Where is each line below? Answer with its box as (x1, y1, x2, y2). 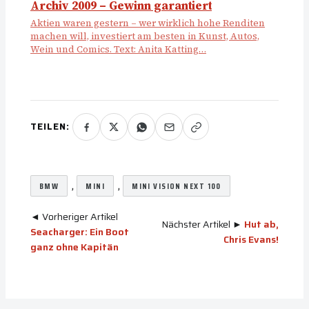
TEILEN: (30, 119, 70, 134)
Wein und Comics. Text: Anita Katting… (30, 43, 206, 57)
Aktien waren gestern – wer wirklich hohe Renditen (30, 17, 265, 30)
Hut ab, (244, 217, 279, 232)
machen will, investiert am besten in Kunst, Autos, (30, 30, 259, 43)
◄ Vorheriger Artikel (30, 209, 118, 225)
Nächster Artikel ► (161, 217, 242, 232)
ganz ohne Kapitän (30, 239, 119, 255)
